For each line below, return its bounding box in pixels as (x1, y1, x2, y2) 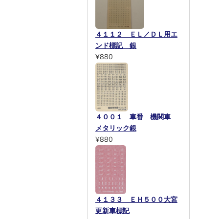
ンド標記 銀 (95, 41, 136, 51)
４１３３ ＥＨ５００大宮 (95, 195, 177, 205)
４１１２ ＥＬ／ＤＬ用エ (95, 29, 177, 40)
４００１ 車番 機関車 (95, 112, 177, 122)
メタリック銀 (95, 123, 136, 133)
